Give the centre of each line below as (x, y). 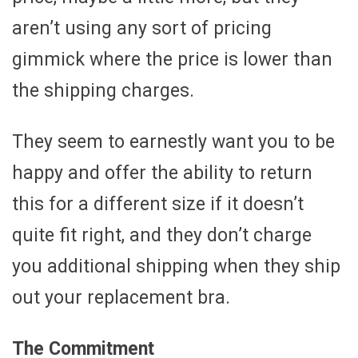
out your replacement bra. (121, 297)
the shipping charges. (103, 90)
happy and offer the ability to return (162, 173)
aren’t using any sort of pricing (142, 28)
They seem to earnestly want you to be (173, 141)
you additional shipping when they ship (176, 266)
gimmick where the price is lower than (172, 59)
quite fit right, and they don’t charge (162, 235)
